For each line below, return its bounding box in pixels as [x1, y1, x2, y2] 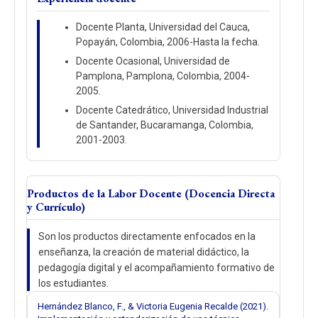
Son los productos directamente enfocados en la [38, 231, 256, 242]
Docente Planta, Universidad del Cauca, [76, 21, 250, 33]
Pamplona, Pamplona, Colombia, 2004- [76, 70, 250, 82]
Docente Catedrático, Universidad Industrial [76, 104, 268, 116]
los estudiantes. [38, 278, 109, 289]
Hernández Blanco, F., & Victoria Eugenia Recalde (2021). [38, 301, 268, 312]
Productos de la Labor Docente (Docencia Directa [27, 186, 275, 201]
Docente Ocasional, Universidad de [76, 55, 230, 67]
